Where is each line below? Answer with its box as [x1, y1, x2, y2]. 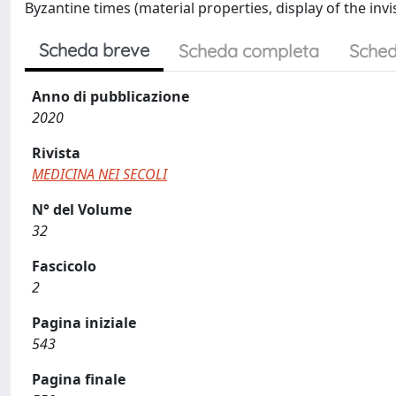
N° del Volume [32, 200, 132, 219]
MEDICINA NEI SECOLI [32, 164, 167, 184]
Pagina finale [32, 369, 126, 389]
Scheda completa [179, 40, 319, 62]
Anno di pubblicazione [32, 87, 189, 106]
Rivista [32, 143, 80, 163]
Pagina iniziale [32, 313, 136, 332]
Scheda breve [39, 39, 149, 61]
